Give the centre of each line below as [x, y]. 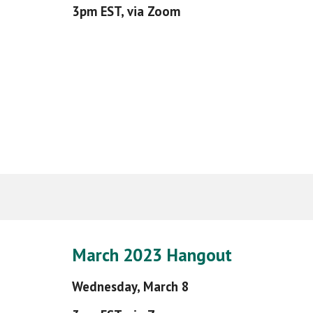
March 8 [166, 286]
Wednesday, [107, 286]
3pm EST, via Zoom [126, 11]
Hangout [197, 255]
